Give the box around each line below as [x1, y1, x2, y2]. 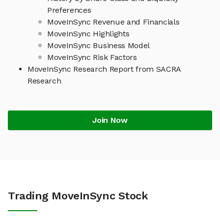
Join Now [92, 115, 128, 125]
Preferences [47, 5, 91, 15]
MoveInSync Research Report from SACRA [27, 64, 182, 74]
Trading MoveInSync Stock [8, 190, 148, 202]
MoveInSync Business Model [47, 41, 150, 51]
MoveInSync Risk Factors [47, 53, 137, 62]
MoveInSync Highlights [47, 29, 130, 39]
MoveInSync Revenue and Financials [47, 17, 180, 27]
